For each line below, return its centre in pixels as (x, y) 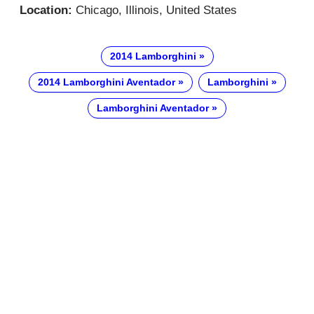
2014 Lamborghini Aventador (106, 82)
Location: (46, 10)
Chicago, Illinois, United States (155, 10)
